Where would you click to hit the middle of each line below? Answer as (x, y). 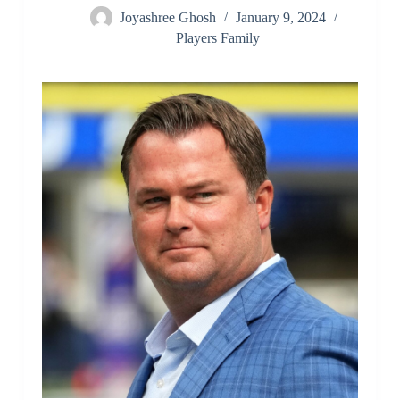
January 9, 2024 (280, 18)
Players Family (217, 38)
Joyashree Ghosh (167, 18)
